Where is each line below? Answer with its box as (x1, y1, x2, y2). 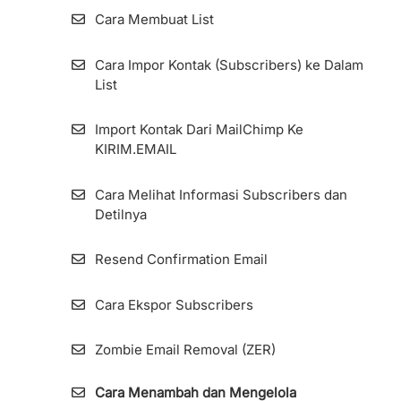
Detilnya (94, 205, 147, 223)
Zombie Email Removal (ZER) (94, 341, 276, 359)
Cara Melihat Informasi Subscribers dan (94, 185, 347, 203)
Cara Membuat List (94, 11, 214, 29)
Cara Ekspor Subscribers (94, 295, 253, 313)
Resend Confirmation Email (94, 251, 268, 269)
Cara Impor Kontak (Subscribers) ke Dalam (94, 55, 363, 73)
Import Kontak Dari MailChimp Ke (94, 121, 303, 139)
